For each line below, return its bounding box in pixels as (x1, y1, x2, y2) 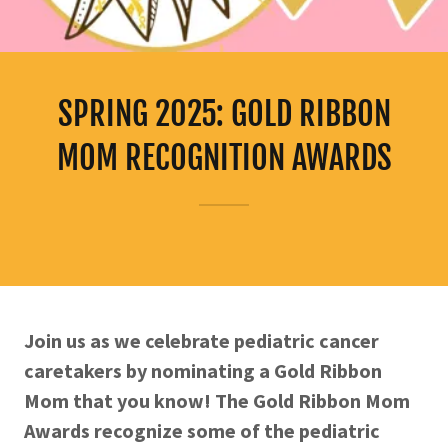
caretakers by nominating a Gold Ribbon (24, 358, 382, 383)
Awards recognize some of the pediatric (24, 418, 380, 443)
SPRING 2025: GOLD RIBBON (57, 94, 391, 134)
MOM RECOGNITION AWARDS (56, 138, 392, 178)
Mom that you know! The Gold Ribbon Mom (24, 388, 410, 413)
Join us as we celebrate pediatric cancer (24, 328, 379, 353)
